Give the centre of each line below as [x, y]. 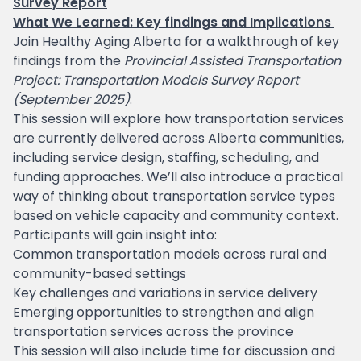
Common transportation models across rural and [170, 254]
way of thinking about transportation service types [174, 196]
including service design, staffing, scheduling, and [166, 158]
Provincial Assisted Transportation [232, 61]
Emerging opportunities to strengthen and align [164, 312]
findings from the [68, 61]
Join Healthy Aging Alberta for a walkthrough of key [176, 41]
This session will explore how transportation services [178, 119]
